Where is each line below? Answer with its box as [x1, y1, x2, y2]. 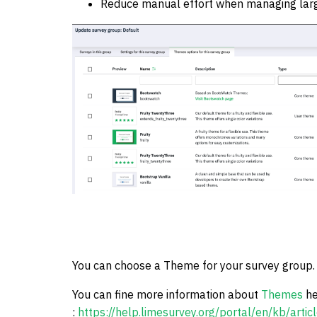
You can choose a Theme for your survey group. [72, 258, 315, 273]
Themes [261, 287, 303, 302]
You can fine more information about [72, 287, 261, 302]
